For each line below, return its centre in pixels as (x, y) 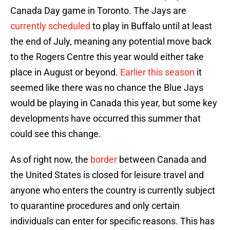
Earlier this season (156, 72)
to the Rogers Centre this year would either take (107, 57)
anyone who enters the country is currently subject (113, 190)
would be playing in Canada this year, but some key (114, 103)
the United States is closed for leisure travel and (107, 175)
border (103, 160)
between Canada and (162, 160)
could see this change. (56, 134)
